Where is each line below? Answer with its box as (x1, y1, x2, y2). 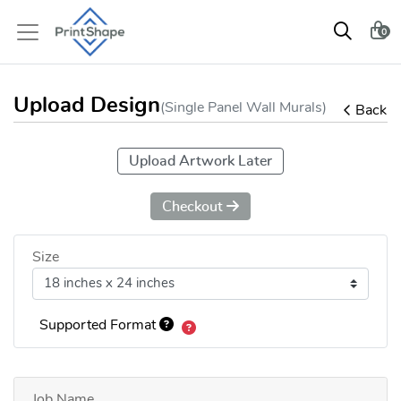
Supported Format (39, 318, 159, 333)
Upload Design (13, 95, 160, 116)
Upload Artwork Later (129, 154, 272, 168)
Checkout (162, 200, 226, 214)
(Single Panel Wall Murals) (160, 101, 327, 115)
